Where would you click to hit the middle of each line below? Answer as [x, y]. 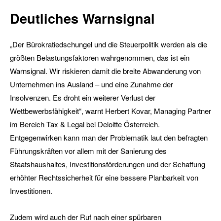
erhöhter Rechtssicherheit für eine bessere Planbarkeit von [104, 178]
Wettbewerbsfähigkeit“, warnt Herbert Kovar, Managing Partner [110, 111]
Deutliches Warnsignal [82, 18]
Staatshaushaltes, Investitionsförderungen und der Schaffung [108, 164]
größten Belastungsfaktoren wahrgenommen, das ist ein [100, 58]
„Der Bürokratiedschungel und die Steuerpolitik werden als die [109, 44]
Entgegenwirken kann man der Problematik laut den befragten [109, 138]
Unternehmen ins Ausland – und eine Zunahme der [92, 84]
